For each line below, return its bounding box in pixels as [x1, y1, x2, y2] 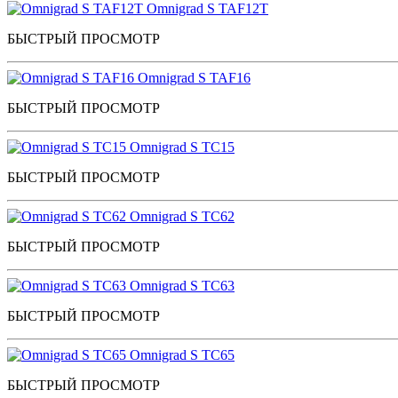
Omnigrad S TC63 [130, 277, 235, 293]
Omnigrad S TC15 [130, 139, 235, 155]
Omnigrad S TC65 [130, 346, 235, 362]
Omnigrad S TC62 [130, 208, 235, 224]
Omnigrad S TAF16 [138, 69, 251, 85]
